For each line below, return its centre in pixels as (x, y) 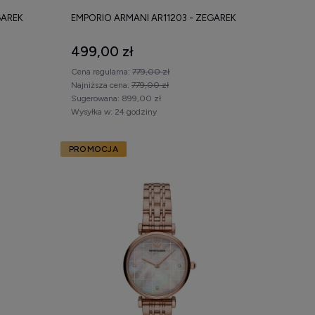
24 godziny (136, 111)
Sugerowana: (95, 98)
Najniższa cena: (101, 85)
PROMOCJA (94, 149)
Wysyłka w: (92, 111)
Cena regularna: (102, 71)
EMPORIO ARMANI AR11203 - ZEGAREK (154, 18)
